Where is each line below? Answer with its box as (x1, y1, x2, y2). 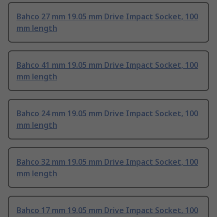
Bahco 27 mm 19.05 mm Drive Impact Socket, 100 (16, 11, 198, 22)
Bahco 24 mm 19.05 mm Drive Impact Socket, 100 (16, 108, 198, 119)
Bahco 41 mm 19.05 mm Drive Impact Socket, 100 (16, 60, 198, 71)
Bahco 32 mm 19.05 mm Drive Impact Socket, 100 (16, 156, 198, 168)
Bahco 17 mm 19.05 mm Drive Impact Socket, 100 (16, 205, 198, 216)
